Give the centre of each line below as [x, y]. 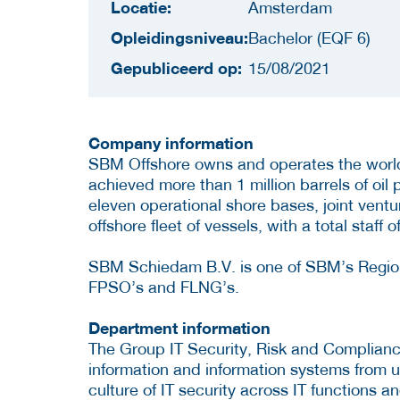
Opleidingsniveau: [179, 38]
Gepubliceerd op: [176, 68]
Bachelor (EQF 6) [309, 38]
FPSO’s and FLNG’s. [164, 287]
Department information [179, 328]
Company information [171, 143]
